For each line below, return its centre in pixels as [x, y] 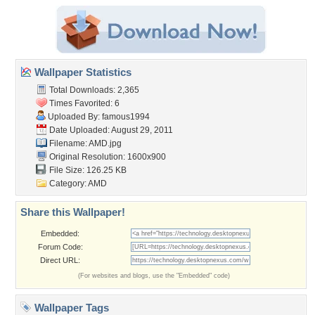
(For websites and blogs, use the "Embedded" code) [154, 276]
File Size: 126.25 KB [87, 170]
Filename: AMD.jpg [84, 143]
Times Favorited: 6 [83, 103]
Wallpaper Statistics [82, 72]
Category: [67, 184]
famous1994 [126, 117]
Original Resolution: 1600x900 [107, 157]
